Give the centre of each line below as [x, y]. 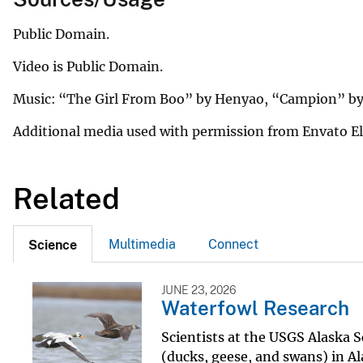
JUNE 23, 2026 [199, 290]
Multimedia [142, 244]
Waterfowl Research [255, 307]
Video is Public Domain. [88, 66]
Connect [233, 244]
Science [53, 245]
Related [66, 198]
